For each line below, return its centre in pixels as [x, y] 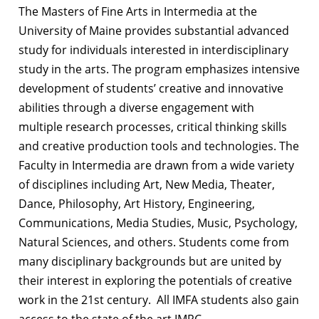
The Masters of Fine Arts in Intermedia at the [138, 11]
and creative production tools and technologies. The [159, 146]
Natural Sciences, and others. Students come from [154, 242]
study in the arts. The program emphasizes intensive [159, 69]
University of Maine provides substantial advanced [154, 30]
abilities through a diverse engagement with [136, 107]
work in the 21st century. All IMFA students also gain [159, 299]
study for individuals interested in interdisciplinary [153, 49]
